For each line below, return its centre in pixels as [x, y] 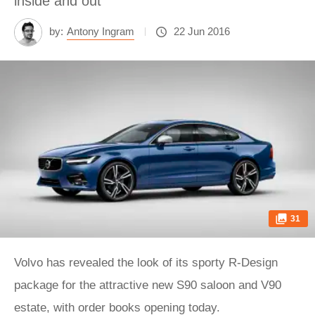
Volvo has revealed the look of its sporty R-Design [146, 263]
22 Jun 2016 [202, 31]
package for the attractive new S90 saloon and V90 [148, 285]
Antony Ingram [101, 31]
